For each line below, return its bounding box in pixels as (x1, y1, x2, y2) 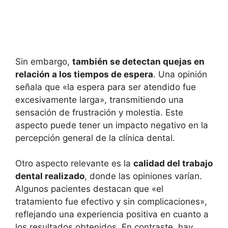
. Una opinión (153, 69, 207, 79)
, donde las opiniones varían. (84, 171, 202, 182)
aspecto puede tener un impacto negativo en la (15, 120, 208, 130)
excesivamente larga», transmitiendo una (15, 94, 184, 105)
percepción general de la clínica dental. (15, 132, 175, 143)
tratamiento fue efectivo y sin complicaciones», (15, 196, 207, 207)
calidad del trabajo (133, 158, 213, 169)
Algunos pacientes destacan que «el (15, 184, 163, 194)
